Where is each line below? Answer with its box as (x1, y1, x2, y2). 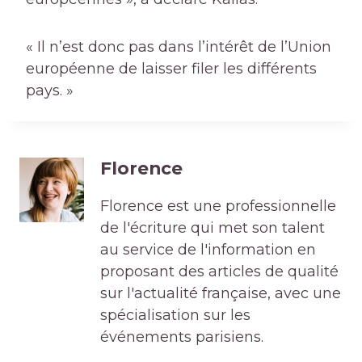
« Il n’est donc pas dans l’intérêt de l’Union (26, 38, 331, 57)
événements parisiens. (100, 328, 263, 347)
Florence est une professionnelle (100, 197, 336, 216)
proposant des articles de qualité (100, 263, 339, 281)
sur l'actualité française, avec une (100, 284, 341, 303)
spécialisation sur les (100, 306, 250, 325)
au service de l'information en (100, 241, 316, 259)
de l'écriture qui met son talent (100, 219, 325, 238)
